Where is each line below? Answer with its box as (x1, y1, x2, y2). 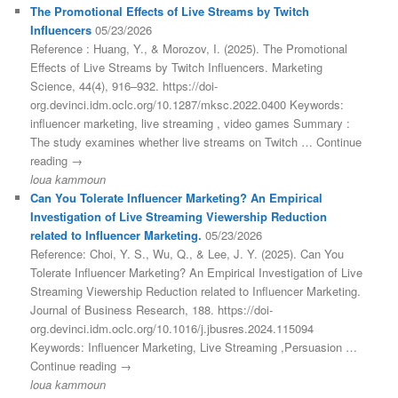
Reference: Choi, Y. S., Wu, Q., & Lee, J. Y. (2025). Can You (30, 245, 345, 263)
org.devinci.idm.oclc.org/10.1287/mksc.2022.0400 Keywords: (30, 96, 345, 114)
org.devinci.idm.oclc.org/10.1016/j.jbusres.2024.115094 (30, 320, 314, 338)
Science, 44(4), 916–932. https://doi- (30, 77, 219, 95)
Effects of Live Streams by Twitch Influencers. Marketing (30, 59, 323, 76)
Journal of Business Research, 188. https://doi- (30, 301, 274, 319)
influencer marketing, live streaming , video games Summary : (30, 115, 351, 132)
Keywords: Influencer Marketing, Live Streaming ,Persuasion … (30, 338, 358, 356)
